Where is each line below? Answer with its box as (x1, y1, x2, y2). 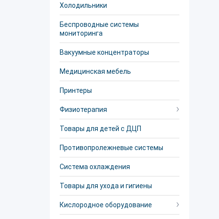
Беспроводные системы (60, 21, 139, 28)
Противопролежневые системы (60, 144, 163, 152)
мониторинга (60, 29, 103, 37)
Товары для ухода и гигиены (60, 182, 152, 190)
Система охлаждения (60, 163, 130, 171)
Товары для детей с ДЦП (60, 125, 141, 132)
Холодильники (60, 1, 107, 9)
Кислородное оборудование (60, 201, 152, 209)
